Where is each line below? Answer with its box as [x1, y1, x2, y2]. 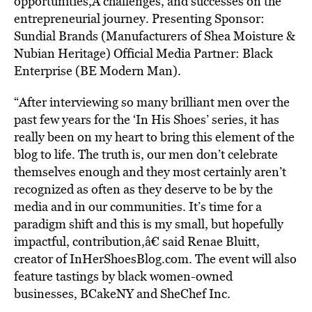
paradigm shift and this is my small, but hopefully [14, 215, 283, 233]
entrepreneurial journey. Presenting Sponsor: [14, 10, 265, 27]
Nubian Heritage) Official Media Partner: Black [14, 45, 273, 62]
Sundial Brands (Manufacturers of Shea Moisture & [14, 27, 295, 45]
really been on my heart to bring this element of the [14, 128, 295, 146]
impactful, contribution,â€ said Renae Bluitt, [14, 233, 260, 250]
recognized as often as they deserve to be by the [14, 180, 273, 198]
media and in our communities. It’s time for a [14, 198, 262, 215]
